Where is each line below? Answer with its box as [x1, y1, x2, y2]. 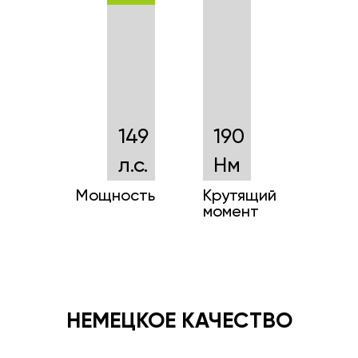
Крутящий [203, 189, 276, 205]
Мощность [76, 189, 155, 205]
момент [203, 205, 259, 221]
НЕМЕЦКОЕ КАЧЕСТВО [66, 311, 292, 333]
